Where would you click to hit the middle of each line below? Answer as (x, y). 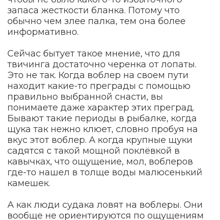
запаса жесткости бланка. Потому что (94, 10)
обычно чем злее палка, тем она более (96, 21)
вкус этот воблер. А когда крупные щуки (100, 140)
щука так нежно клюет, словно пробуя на (103, 129)
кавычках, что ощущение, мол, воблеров (100, 161)
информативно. (43, 32)
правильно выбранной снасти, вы (85, 96)
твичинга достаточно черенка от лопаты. (102, 64)
